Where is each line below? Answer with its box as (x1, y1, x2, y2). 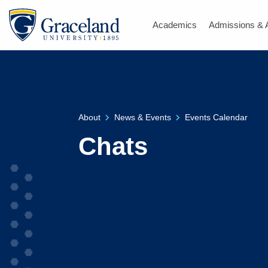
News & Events (114, 112, 171, 122)
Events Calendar (184, 112, 248, 122)
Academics (153, 20, 197, 30)
